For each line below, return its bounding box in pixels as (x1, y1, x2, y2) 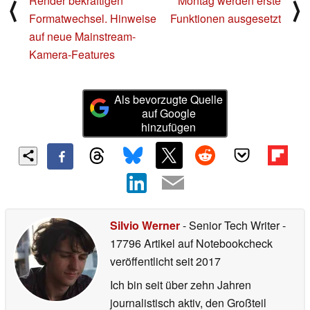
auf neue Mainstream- (29, 28, 136, 45)
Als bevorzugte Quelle (114, 91, 224, 108)
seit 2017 (173, 253, 221, 269)
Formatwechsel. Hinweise (29, 10, 156, 27)
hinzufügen (141, 119, 197, 136)
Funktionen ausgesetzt (170, 10, 281, 27)
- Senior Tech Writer (180, 217, 282, 233)
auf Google (141, 105, 196, 122)
